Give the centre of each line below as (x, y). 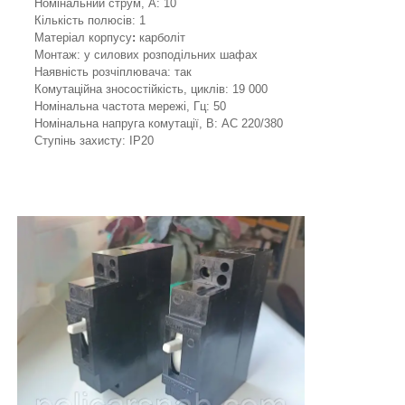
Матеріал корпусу (83, 38)
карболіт (160, 38)
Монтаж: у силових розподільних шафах (146, 55)
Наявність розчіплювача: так (113, 72)
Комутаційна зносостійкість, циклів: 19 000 (151, 89)
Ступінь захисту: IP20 (94, 141)
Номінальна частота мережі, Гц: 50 (130, 107)
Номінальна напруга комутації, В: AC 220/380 (159, 124)
